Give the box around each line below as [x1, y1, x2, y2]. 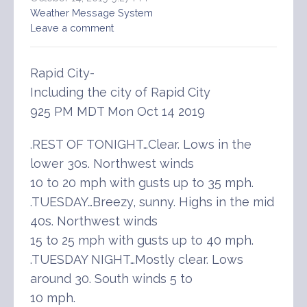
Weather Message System [30, 6, 153, 19]
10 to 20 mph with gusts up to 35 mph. [30, 175, 254, 190]
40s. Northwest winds [30, 213, 158, 228]
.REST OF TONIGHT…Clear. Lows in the [30, 136, 251, 151]
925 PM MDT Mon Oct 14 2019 [30, 103, 205, 119]
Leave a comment [30, 21, 114, 34]
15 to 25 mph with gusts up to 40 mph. [30, 232, 254, 247]
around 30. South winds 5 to [30, 271, 193, 286]
